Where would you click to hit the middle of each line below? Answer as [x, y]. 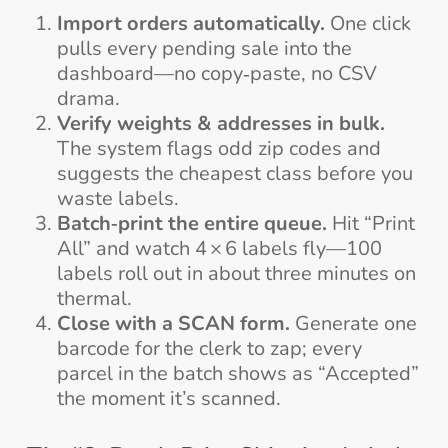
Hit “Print [370, 223]
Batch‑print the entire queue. [191, 223]
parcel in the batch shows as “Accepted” [237, 373]
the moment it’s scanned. [168, 398]
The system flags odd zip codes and [218, 148]
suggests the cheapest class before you [234, 173]
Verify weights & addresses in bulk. [220, 123]
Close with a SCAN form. [173, 323]
